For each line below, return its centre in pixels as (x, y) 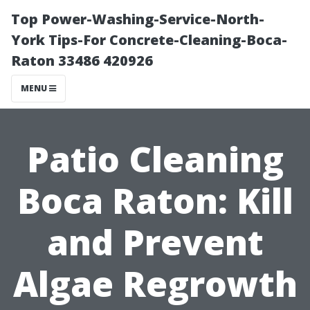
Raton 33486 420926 (82, 61)
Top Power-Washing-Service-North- (138, 19)
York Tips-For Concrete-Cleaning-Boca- (149, 40)
